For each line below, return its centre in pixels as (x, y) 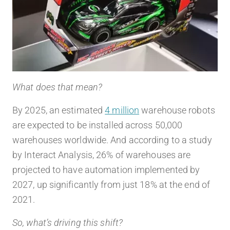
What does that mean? (57, 87)
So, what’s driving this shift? (68, 223)
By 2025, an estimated (59, 110)
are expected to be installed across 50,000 (98, 125)
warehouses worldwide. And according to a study (112, 140)
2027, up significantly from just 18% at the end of (111, 185)
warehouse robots (177, 110)
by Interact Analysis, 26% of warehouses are (102, 155)
